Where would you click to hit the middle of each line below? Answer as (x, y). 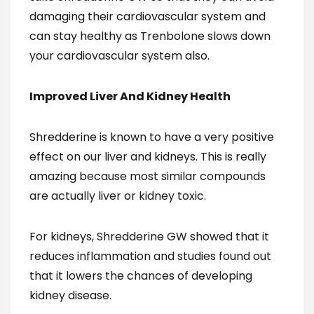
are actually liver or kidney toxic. (118, 196)
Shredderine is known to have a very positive (152, 137)
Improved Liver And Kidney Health (130, 96)
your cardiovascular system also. (120, 56)
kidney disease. (70, 295)
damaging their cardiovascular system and (148, 16)
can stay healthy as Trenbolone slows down (150, 36)
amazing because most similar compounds (148, 176)
